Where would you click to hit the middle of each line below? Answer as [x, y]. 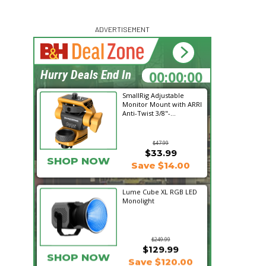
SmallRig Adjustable [153, 95]
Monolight [138, 197]
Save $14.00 [160, 165]
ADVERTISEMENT [122, 29]
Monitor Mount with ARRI [162, 104]
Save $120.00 [160, 259]
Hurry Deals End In [86, 75]
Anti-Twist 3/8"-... [149, 113]
